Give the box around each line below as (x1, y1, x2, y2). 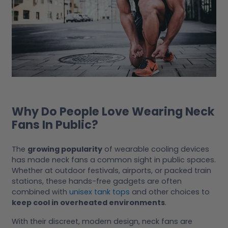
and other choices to (130, 187, 210, 197)
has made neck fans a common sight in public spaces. (12, 155, 216, 165)
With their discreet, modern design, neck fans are (12, 216, 192, 227)
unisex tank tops (69, 187, 130, 197)
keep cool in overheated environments (12, 197, 165, 208)
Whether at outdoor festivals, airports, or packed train (12, 165, 211, 176)
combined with (12, 187, 69, 197)
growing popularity (27, 144, 102, 155)
